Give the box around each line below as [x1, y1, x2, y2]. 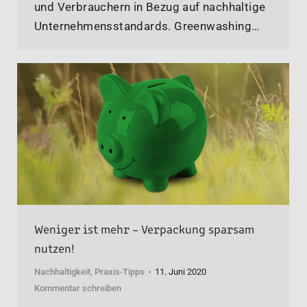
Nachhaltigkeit [34, 267, 90, 278]
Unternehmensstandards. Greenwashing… [34, 19, 260, 34]
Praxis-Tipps [95, 267, 145, 278]
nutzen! [34, 238, 75, 257]
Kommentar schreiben [34, 283, 121, 294]
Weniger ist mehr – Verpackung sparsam [34, 219, 254, 238]
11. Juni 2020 [155, 267, 206, 278]
